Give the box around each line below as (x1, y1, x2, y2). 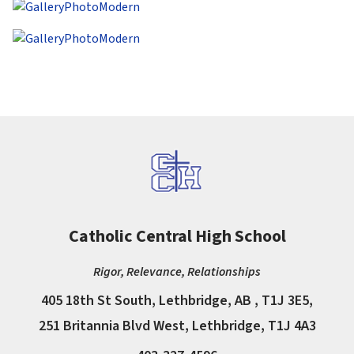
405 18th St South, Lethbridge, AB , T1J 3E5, (41, 291, 313, 311)
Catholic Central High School (68, 224, 286, 250)
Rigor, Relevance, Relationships (93, 263, 261, 281)
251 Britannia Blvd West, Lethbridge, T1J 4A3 (38, 316, 316, 337)
